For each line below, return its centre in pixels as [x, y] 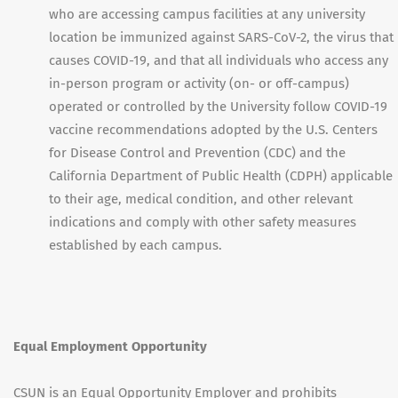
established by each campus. [135, 245]
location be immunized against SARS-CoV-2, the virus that [221, 37]
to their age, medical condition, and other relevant [201, 199]
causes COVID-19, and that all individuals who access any [219, 60]
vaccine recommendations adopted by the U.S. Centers [213, 129]
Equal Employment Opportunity [110, 346]
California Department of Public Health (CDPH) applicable [221, 175]
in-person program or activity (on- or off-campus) [199, 83]
